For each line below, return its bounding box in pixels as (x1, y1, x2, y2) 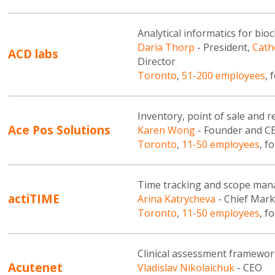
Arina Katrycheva (137, 192, 215, 206)
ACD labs (8, 45, 59, 63)
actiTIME (8, 190, 60, 207)
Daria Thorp (137, 41, 195, 55)
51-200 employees (181, 69, 265, 83)
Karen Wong (137, 123, 195, 137)
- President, (194, 41, 252, 55)
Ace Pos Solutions (8, 121, 111, 138)
